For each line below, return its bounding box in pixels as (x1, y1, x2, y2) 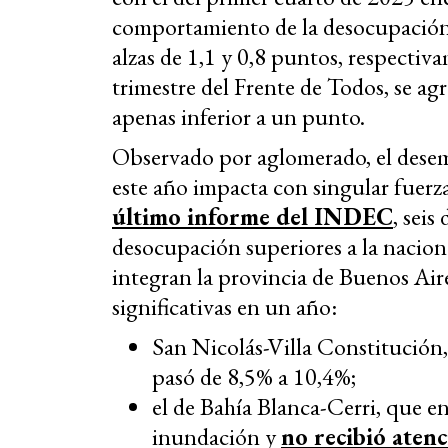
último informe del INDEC (112, 201, 393, 233)
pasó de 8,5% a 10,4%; (152, 361, 356, 393)
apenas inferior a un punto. (112, 101, 365, 133)
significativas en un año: (112, 291, 337, 323)
